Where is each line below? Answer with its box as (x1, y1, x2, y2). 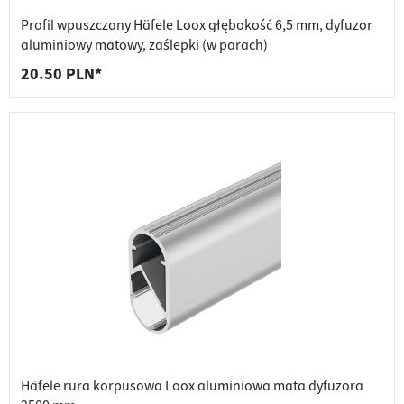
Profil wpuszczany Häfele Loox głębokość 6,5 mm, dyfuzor (21, 15, 372, 36)
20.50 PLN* (21, 63, 102, 87)
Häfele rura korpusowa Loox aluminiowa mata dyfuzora (21, 376, 363, 397)
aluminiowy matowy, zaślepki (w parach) (21, 35, 268, 56)
